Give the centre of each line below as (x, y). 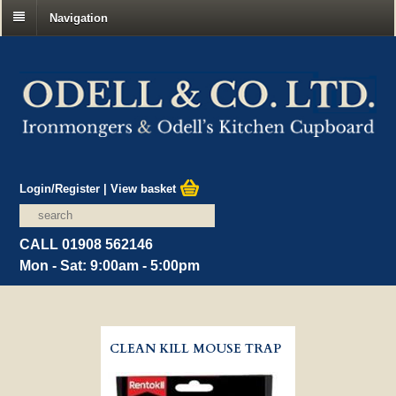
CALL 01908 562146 (87, 244)
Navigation (79, 18)
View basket (145, 188)
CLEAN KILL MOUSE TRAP (195, 348)
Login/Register (60, 188)
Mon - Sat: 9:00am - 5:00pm (110, 265)
